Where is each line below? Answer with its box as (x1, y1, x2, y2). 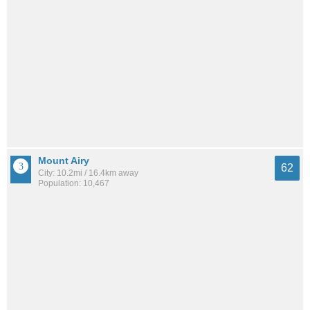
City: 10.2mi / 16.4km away (38, 168, 138, 179)
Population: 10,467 (38, 179, 109, 189)
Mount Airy (38, 155, 89, 167)
